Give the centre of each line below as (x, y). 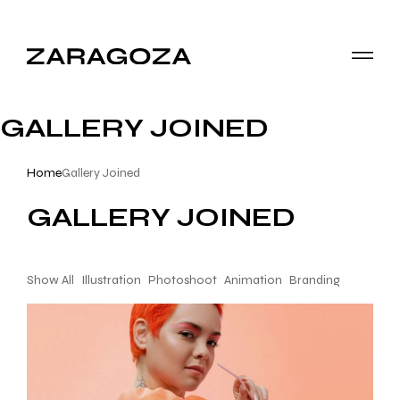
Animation (253, 280)
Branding (315, 280)
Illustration (111, 280)
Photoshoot (183, 280)
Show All (50, 280)
